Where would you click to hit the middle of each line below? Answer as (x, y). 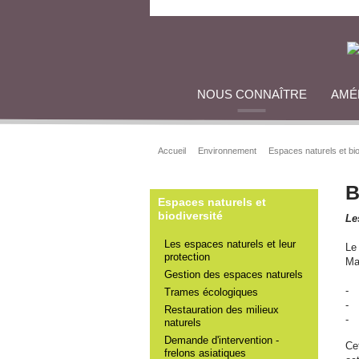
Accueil (172, 151)
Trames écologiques (211, 292)
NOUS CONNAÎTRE (252, 94)
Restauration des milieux (222, 310)
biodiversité (190, 216)
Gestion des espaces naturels (234, 274)
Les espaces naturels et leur (230, 244)
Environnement (227, 151)
